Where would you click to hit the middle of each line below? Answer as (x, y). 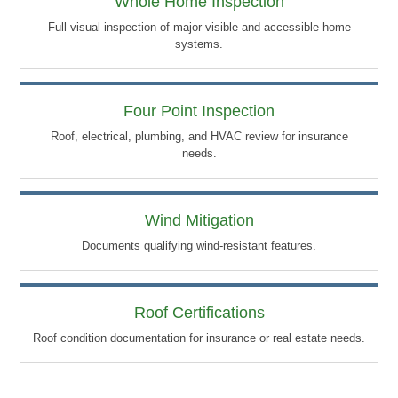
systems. (199, 44)
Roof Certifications (199, 312)
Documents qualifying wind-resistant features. (199, 245)
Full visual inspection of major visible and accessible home (199, 27)
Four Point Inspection (199, 111)
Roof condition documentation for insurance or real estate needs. (199, 338)
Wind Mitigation (199, 220)
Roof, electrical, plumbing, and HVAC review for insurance (199, 136)
